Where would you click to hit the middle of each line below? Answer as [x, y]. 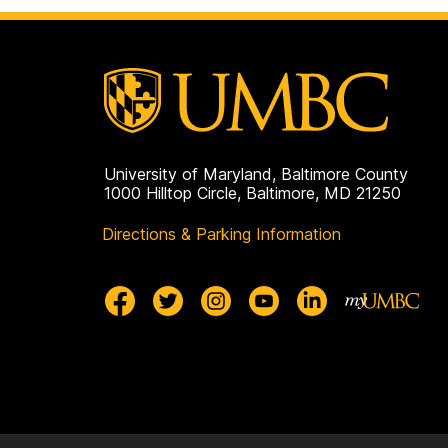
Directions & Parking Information [221, 234]
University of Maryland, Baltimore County [256, 174]
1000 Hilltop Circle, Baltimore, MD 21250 [252, 193]
